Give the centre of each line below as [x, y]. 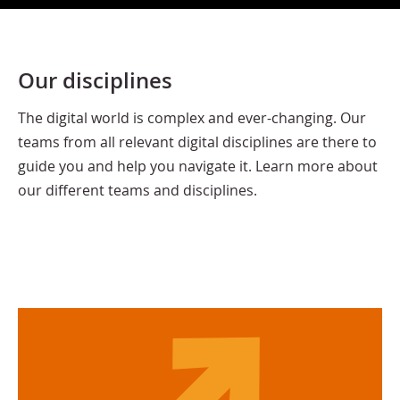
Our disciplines [95, 80]
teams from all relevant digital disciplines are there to [197, 142]
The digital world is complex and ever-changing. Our [192, 118]
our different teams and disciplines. [137, 190]
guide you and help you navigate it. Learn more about [198, 166]
